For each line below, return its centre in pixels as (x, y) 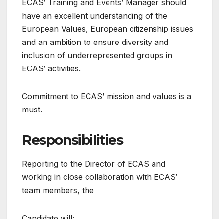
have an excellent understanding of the (95, 16)
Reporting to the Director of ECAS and (94, 164)
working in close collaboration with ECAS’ (100, 177)
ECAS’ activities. (51, 69)
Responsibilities (73, 140)
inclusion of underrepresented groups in (97, 55)
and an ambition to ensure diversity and (95, 42)
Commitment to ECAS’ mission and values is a (107, 97)
